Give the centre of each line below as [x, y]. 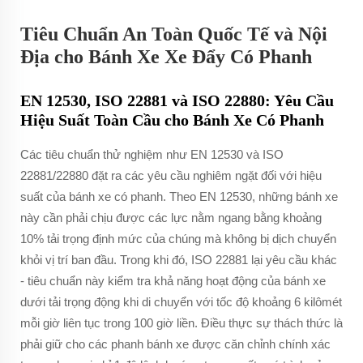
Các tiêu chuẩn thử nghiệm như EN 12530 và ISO [152, 154]
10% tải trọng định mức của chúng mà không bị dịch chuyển [178, 239]
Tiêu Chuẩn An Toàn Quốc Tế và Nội [174, 34]
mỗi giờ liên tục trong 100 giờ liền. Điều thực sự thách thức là [181, 323]
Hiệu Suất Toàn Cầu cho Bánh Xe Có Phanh [172, 120]
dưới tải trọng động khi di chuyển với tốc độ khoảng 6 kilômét [181, 302]
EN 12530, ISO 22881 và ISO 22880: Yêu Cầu [177, 100]
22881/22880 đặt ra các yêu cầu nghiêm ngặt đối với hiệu [171, 175]
